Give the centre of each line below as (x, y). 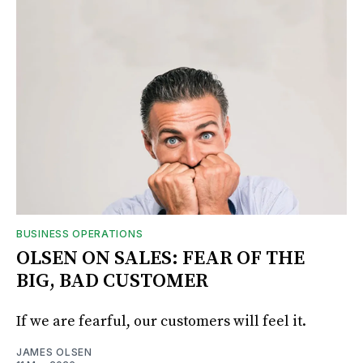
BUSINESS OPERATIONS (80, 233)
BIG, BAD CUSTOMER (112, 281)
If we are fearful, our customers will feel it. (161, 321)
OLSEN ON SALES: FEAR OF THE (160, 258)
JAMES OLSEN (54, 352)
